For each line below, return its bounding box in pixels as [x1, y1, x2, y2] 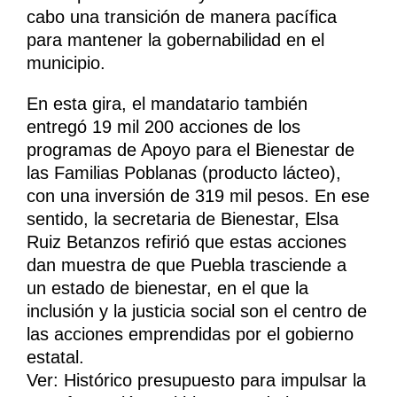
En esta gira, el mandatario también [27, 94, 307, 114]
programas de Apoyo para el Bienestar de [27, 140, 354, 160]
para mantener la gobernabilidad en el [27, 30, 324, 51]
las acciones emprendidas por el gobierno [27, 324, 354, 345]
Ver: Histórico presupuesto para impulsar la [27, 370, 366, 391]
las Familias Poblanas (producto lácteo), [27, 163, 341, 183]
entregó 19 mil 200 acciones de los [27, 117, 300, 137]
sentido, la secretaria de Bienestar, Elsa [27, 209, 339, 230]
